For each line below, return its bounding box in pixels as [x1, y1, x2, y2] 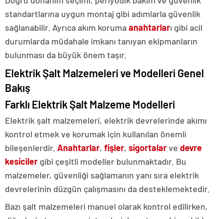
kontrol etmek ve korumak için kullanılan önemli [5, 128, 186, 139]
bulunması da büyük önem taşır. [5, 49, 127, 60]
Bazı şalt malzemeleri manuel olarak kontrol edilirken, [5, 200, 208, 212]
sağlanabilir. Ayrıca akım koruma [5, 22, 129, 33]
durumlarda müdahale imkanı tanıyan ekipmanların [5, 35, 197, 46]
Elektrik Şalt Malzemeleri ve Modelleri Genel [5, 66, 204, 79]
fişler [104, 142, 124, 153]
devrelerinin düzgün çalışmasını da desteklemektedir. [5, 183, 210, 194]
